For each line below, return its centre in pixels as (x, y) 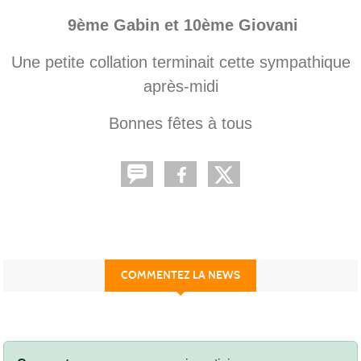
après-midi (180, 86)
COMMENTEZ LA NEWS (180, 275)
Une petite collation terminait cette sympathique (180, 62)
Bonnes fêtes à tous (180, 123)
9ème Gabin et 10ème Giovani (180, 25)
